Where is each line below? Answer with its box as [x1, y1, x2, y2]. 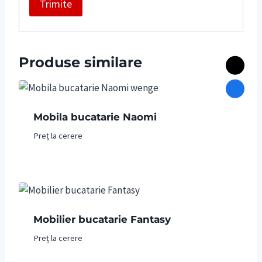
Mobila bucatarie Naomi [33, 111, 157, 123]
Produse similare [19, 53, 142, 71]
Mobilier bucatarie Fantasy [33, 213, 171, 225]
